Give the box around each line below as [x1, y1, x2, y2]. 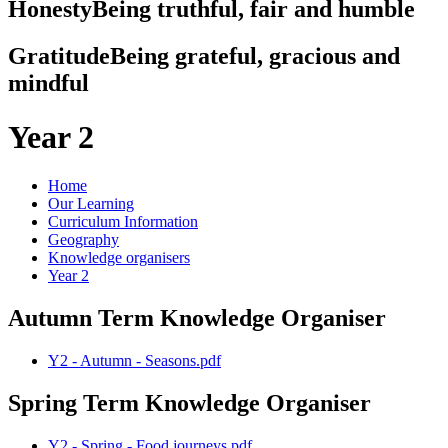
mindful [8, 70, 89, 97]
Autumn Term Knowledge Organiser [8, 305, 386, 332]
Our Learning [48, 195, 134, 213]
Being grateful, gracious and [110, 43, 400, 70]
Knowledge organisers [48, 249, 190, 267]
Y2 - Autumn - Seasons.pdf [48, 352, 221, 370]
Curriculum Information [48, 213, 198, 231]
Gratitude [8, 43, 110, 70]
